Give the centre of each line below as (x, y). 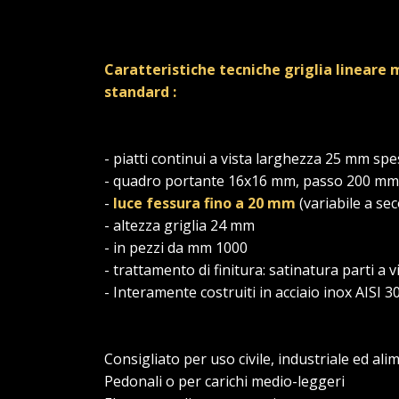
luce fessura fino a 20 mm (204, 204)
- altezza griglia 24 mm (179, 226)
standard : (140, 92)
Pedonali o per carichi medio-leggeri (224, 382)
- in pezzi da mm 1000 (178, 248)
